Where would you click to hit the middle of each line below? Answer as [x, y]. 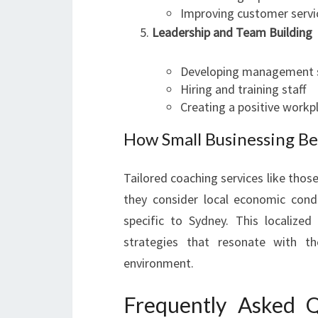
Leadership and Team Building [232, 32]
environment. [159, 263]
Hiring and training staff [243, 89]
